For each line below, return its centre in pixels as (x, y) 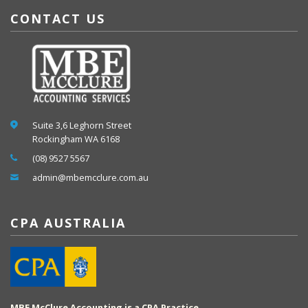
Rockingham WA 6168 (76, 139)
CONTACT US (58, 19)
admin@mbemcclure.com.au (90, 178)
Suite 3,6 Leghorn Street (82, 125)
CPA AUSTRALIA (68, 222)
